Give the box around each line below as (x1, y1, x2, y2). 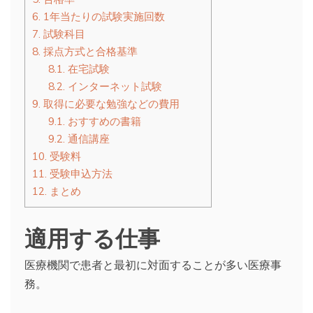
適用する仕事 (24, 220, 160, 254)
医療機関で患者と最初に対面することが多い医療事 (24, 258, 282, 272)
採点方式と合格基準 (41, 45, 138, 59)
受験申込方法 (47, 167, 112, 181)
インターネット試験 (64, 80, 162, 94)
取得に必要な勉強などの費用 (41, 97, 180, 111)
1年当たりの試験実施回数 (41, 10, 165, 24)
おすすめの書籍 (64, 115, 141, 129)
